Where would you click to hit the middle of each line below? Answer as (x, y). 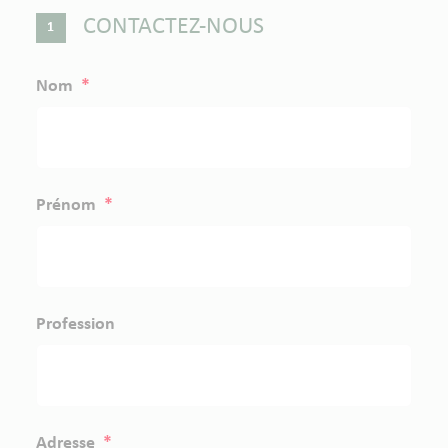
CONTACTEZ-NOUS (173, 27)
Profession (75, 324)
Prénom (67, 205)
